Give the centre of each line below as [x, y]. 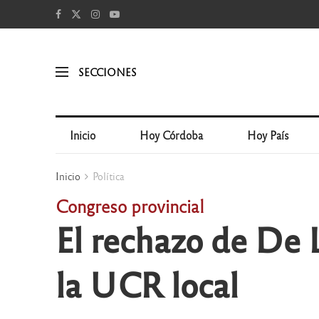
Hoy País [268, 135]
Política [108, 176]
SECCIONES [107, 72]
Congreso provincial [130, 205]
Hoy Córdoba [172, 135]
